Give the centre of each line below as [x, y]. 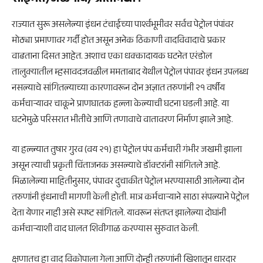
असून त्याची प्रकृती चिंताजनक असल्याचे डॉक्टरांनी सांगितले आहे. [116, 167]
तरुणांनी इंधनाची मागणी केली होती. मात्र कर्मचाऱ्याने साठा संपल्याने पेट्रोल [130, 198]
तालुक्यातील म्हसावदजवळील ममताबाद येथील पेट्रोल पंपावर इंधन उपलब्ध [130, 73]
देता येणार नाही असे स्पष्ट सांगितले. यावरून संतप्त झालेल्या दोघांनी [119, 214]
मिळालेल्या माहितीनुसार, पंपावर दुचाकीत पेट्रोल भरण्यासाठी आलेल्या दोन [128, 183]
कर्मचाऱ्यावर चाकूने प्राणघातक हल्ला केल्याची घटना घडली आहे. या [120, 104]
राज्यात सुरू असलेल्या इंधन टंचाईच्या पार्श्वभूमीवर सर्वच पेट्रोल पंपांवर [123, 25]
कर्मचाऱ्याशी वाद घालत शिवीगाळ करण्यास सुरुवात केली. [105, 230]
